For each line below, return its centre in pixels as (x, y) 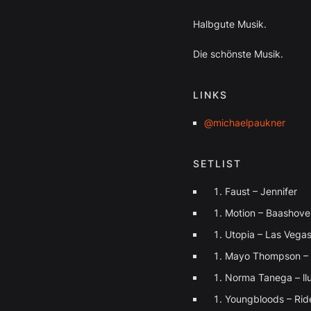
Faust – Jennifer (261, 191)
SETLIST (217, 164)
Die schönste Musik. (238, 54)
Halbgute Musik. (229, 24)
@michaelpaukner (244, 123)
